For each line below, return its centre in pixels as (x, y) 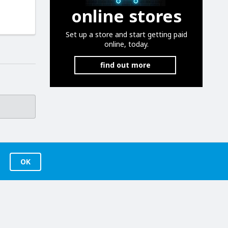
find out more (125, 65)
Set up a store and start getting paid (126, 34)
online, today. (126, 44)
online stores (126, 16)
